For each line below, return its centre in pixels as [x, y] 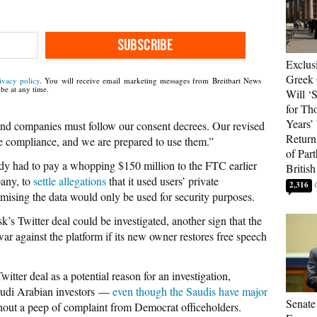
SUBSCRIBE [145, 45]
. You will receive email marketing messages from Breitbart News [150, 81]
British [301, 168]
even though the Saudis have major [190, 291]
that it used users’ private [162, 181]
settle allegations [70, 181]
